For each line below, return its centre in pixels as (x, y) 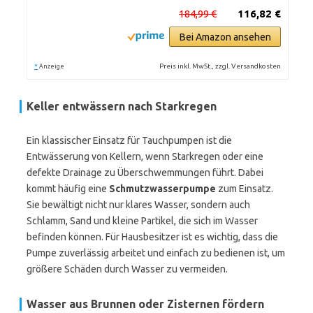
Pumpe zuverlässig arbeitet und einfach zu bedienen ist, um (156, 253)
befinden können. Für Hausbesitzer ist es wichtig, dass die (152, 237)
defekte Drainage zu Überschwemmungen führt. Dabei (145, 173)
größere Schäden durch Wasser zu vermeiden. (127, 269)
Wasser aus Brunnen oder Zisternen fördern (145, 304)
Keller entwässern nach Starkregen (122, 106)
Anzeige (52, 66)
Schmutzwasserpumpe (162, 189)
